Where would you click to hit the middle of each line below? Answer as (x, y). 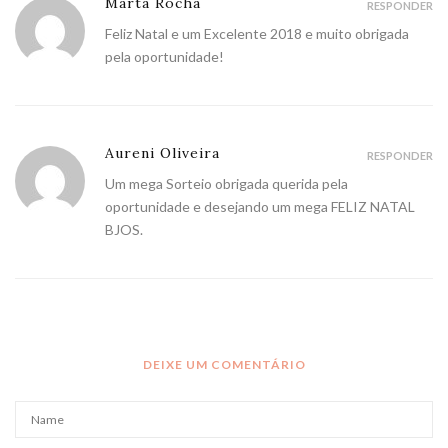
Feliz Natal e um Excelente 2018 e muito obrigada (257, 34)
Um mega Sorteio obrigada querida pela (226, 184)
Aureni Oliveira (162, 153)
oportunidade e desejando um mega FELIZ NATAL (260, 207)
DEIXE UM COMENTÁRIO (224, 365)
